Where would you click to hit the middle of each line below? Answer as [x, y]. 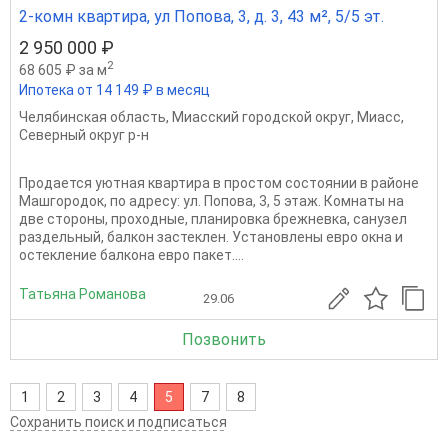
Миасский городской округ [261, 116]
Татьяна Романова [82, 294]
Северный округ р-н [84, 134]
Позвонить [224, 339]
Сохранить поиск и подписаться [118, 421]
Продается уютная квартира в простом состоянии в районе [219, 182]
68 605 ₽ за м [63, 69]
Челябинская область [92, 116]
